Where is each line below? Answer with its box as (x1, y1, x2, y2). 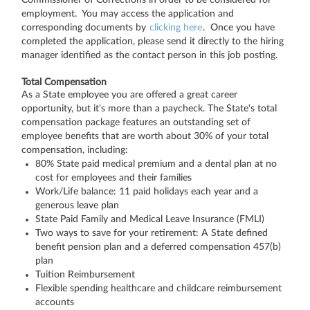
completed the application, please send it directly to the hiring (21, 36, 284, 46)
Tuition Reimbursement (35, 269, 135, 280)
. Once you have (203, 22, 275, 33)
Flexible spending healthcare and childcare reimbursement (35, 283, 282, 293)
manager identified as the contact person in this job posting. (21, 50, 277, 60)
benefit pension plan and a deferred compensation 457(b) (35, 241, 281, 252)
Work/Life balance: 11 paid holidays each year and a (35, 186, 258, 197)
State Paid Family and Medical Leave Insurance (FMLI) (35, 214, 264, 224)
